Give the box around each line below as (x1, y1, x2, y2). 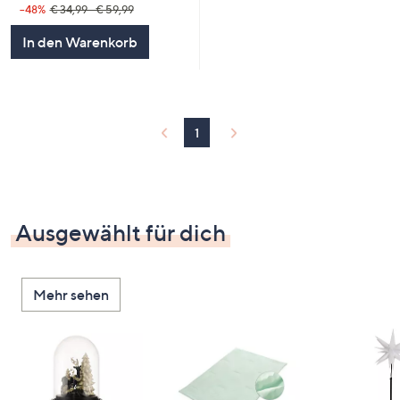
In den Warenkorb (21, 33, 137, 52)
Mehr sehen (33, 286, 109, 304)
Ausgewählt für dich (15, 219, 226, 247)
